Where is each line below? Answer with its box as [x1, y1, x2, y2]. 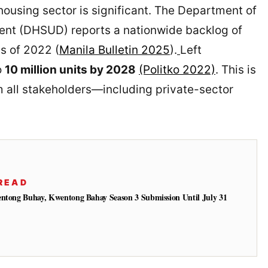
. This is [215, 63, 256, 77]
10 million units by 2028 [5, 63, 136, 77]
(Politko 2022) [139, 63, 215, 77]
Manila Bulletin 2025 [59, 43, 170, 57]
